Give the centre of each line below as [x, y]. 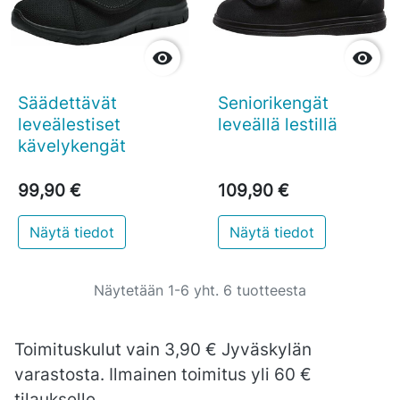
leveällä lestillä [278, 124]
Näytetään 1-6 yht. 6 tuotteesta [200, 290]
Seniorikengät [273, 103]
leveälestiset [69, 124]
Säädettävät [67, 103]
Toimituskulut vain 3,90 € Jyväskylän [163, 349]
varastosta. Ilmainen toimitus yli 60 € [163, 374]
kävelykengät [72, 146]
